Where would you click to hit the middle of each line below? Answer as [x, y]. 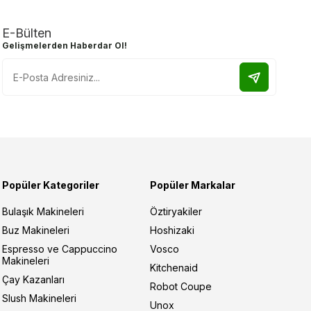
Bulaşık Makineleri [43, 212]
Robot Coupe [180, 287]
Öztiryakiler [176, 212]
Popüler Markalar [192, 185]
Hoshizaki [172, 230]
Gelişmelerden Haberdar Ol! [65, 46]
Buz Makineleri [36, 230]
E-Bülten [27, 33]
